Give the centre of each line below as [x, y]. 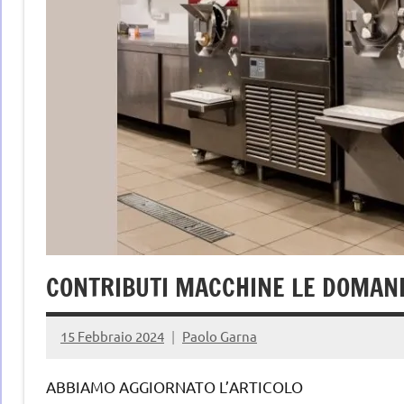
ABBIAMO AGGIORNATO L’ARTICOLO [174, 386]
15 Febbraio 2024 [112, 336]
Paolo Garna [220, 336]
